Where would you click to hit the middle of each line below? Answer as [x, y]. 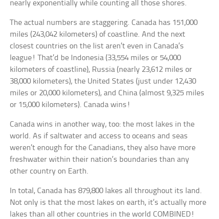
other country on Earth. [49, 171]
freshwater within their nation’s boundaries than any [100, 159]
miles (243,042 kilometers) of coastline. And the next [98, 34]
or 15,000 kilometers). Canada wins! [70, 105]
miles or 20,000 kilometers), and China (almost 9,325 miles [107, 93]
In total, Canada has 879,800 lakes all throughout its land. [106, 191]
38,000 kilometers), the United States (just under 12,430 [103, 81]
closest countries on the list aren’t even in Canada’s [97, 46]
